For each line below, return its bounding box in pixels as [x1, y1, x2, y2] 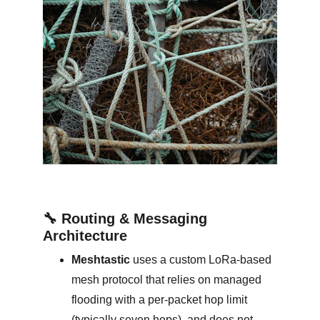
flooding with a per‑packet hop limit [71, 294, 250, 306]
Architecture [43, 228, 127, 244]
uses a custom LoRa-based [130, 254, 274, 266]
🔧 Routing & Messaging [43, 211, 211, 226]
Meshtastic [71, 254, 130, 266]
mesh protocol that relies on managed [71, 274, 264, 286]
